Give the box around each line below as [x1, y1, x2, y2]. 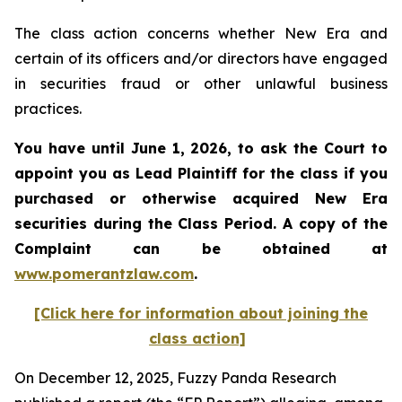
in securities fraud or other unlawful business [14, 74, 388, 92]
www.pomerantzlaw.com [14, 265, 194, 283]
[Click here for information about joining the [34, 304, 368, 322]
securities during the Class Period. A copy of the [14, 214, 388, 232]
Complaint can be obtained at [14, 240, 388, 258]
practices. [14, 100, 85, 118]
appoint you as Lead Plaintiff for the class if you [14, 164, 388, 182]
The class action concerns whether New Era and [14, 24, 388, 42]
